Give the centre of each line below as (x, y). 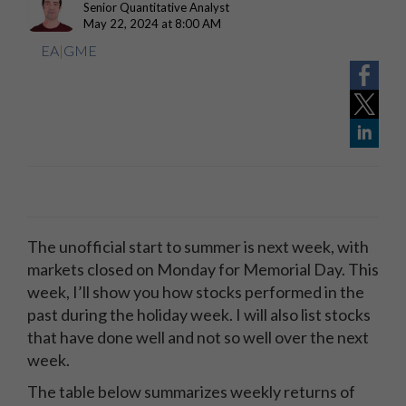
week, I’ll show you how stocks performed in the (196, 292)
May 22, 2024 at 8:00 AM (152, 24)
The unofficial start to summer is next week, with (198, 246)
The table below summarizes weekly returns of (191, 391)
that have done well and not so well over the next (198, 337)
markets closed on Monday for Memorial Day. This (203, 269)
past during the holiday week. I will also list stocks (199, 314)
